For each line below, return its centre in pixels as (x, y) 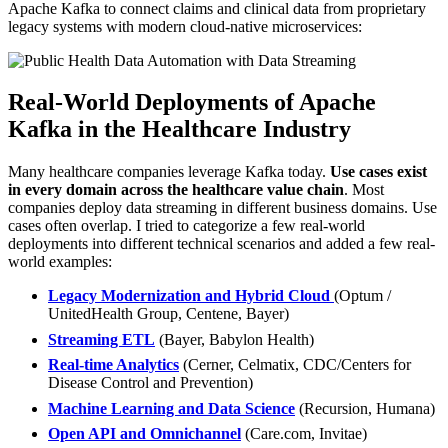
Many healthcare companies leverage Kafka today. (169, 172)
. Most (364, 190)
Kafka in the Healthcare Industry (179, 129)
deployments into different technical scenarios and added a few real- (221, 244)
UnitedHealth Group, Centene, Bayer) (168, 314)
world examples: (60, 262)
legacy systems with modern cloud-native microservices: (185, 26)
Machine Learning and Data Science (171, 408)
